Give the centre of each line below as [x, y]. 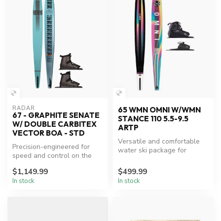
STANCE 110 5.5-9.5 [153, 119]
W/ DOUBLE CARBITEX [55, 124]
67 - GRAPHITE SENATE [56, 115]
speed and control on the [52, 156]
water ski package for [152, 150]
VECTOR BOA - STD [49, 133]
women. [130, 159]
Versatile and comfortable [159, 142]
